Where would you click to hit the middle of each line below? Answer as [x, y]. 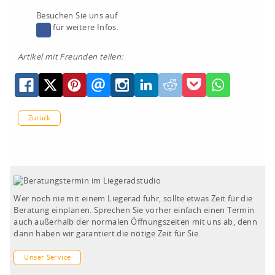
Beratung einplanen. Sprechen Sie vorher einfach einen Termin [134, 211]
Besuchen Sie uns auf [77, 17]
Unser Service [48, 258]
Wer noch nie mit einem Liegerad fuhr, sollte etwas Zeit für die [133, 199]
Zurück [39, 118]
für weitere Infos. [85, 28]
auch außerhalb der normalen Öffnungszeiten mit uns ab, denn [136, 223]
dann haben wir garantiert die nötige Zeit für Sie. [107, 234]
